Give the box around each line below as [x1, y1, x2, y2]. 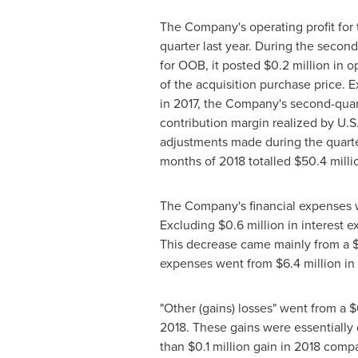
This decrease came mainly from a [159, 235, 352, 253]
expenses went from [159, 254, 276, 272]
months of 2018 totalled [159, 152, 294, 169]
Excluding [159, 216, 218, 233]
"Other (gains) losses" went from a [159, 299, 349, 316]
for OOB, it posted [159, 56, 264, 74]
